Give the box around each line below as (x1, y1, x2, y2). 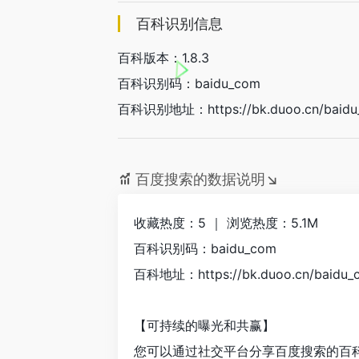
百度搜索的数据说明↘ (135, 171, 279, 188)
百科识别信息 (136, 15, 223, 32)
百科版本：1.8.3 (118, 50, 209, 66)
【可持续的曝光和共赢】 (134, 317, 275, 333)
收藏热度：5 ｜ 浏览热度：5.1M (134, 215, 318, 231)
